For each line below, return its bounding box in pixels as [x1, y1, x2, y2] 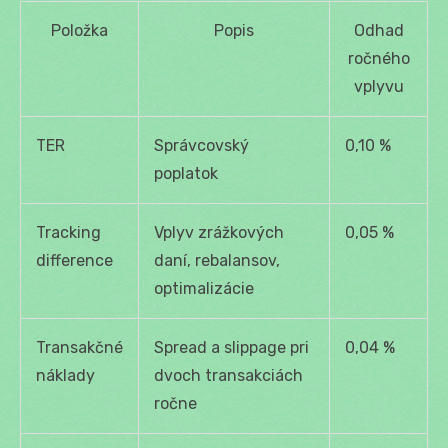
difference [36, 250, 113, 270]
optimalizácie [154, 278, 254, 298]
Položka [51, 20, 108, 40]
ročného [347, 48, 410, 68]
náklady [36, 365, 95, 385]
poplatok [154, 163, 218, 183]
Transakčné [36, 337, 123, 357]
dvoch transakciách [154, 365, 303, 385]
